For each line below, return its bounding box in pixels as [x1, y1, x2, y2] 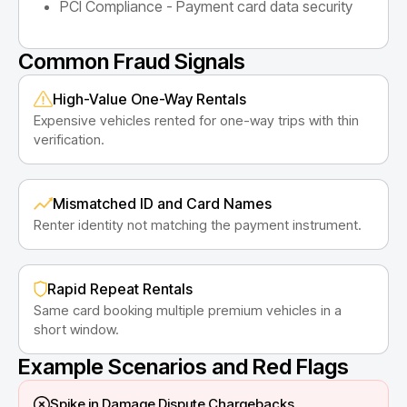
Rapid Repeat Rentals [46, 279, 193, 298]
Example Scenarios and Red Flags [18, 352, 349, 380]
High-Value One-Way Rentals [52, 89, 246, 108]
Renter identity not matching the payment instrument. [34, 215, 362, 233]
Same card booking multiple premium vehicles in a [34, 301, 342, 319]
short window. [34, 320, 119, 338]
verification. [34, 130, 104, 148]
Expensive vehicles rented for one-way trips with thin [34, 111, 359, 129]
